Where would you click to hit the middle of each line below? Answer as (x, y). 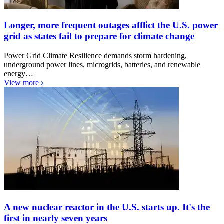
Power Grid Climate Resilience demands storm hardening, (95, 56)
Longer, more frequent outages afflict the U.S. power (111, 25)
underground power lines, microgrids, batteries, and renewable (102, 65)
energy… (19, 74)
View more (22, 83)
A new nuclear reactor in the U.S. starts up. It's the (107, 207)
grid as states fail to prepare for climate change (99, 36)
